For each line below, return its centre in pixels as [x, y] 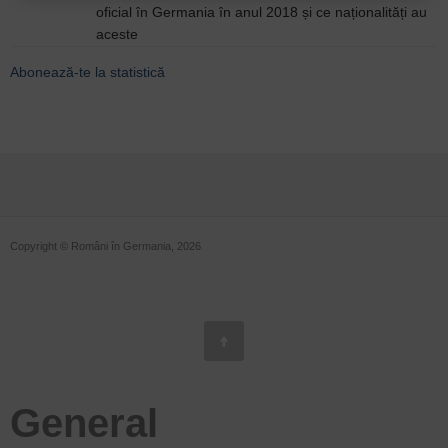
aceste [117, 34]
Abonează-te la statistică [87, 72]
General [84, 423]
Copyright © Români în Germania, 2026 [105, 246]
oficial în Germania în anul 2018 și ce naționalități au [261, 12]
